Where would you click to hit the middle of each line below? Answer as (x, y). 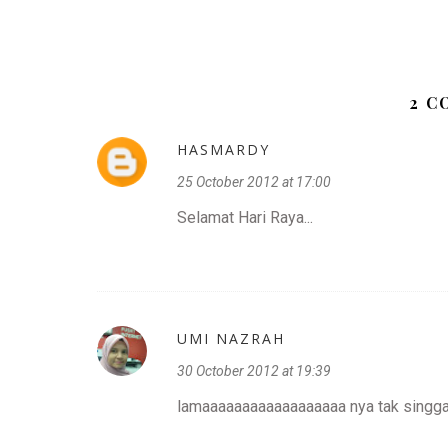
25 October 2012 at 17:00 (254, 181)
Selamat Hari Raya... (245, 217)
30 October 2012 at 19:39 (254, 370)
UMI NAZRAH (231, 338)
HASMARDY (223, 149)
